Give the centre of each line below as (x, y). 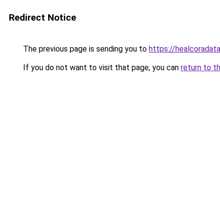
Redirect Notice (42, 17)
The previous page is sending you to (85, 49)
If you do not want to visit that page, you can (101, 68)
